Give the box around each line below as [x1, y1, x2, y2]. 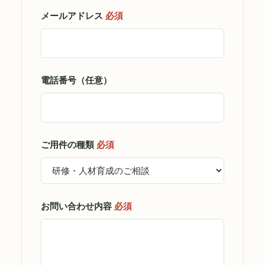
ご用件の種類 [41, 140, 96, 150]
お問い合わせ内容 [41, 201, 114, 211]
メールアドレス [41, 11, 105, 21]
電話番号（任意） [41, 75, 112, 85]
